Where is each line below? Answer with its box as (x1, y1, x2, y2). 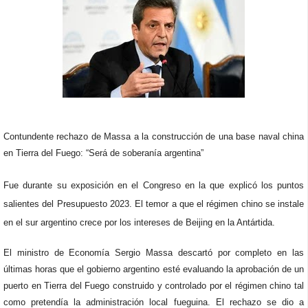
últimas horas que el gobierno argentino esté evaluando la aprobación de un (3, 264, 304, 274)
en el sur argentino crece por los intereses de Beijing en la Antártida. (3, 217, 275, 228)
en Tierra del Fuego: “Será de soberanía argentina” (3, 148, 203, 158)
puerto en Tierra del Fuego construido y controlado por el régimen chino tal (3, 280, 304, 291)
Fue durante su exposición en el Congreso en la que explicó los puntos (3, 180, 304, 190)
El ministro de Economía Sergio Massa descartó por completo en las (3, 247, 304, 258)
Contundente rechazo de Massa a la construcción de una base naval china (3, 131, 304, 142)
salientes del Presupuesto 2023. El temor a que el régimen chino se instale (3, 199, 304, 209)
